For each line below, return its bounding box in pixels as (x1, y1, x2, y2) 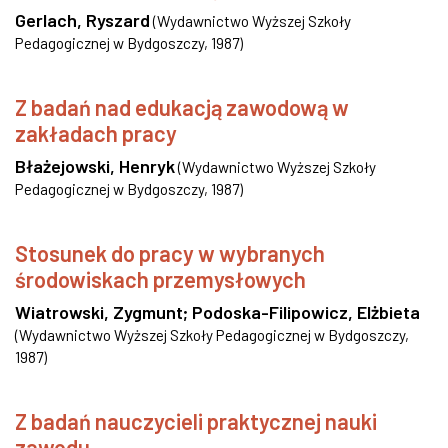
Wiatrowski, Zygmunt (15, 301, 183, 323)
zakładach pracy (15, 120, 177, 146)
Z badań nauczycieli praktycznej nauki (15, 408, 377, 434)
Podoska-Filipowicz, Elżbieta (192, 301, 420, 323)
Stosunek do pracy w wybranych (15, 240, 325, 266)
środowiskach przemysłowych (15, 266, 306, 292)
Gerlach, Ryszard (15, 9, 150, 31)
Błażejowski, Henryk (15, 155, 175, 177)
